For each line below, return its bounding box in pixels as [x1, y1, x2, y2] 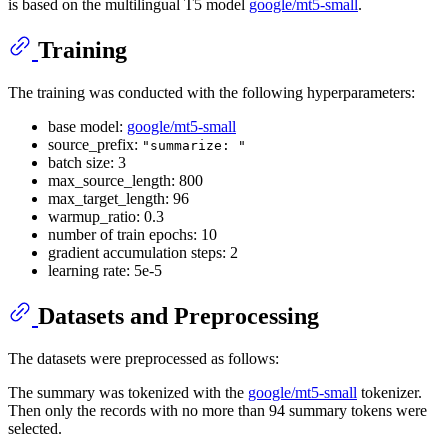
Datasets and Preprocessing [38, 302, 319, 329]
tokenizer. [357, 383, 422, 401]
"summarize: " [142, 137, 246, 153]
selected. [8, 419, 62, 437]
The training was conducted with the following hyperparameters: [8, 83, 415, 101]
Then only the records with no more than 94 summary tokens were [8, 401, 427, 419]
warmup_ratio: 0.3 [48, 207, 164, 225]
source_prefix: [48, 135, 142, 153]
